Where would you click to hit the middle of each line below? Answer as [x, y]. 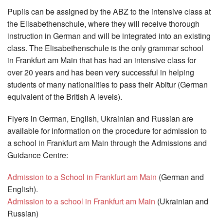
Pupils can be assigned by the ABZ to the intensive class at [109, 12]
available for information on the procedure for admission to [107, 131]
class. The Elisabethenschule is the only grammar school [105, 48]
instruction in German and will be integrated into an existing [109, 36]
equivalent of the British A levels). [65, 97]
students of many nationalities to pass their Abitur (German [108, 85]
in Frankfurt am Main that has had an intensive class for [102, 60]
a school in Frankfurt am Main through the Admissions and [107, 143]
